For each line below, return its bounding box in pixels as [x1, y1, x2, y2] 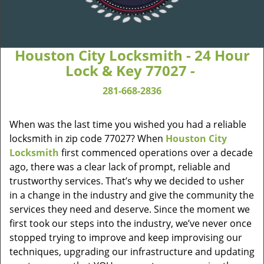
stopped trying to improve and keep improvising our [9, 231, 242, 244]
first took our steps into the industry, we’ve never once [9, 217, 252, 230]
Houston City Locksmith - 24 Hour [14, 45, 250, 65]
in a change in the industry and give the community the [9, 189, 254, 202]
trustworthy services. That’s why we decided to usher [9, 174, 245, 187]
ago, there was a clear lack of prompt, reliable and [9, 160, 230, 173]
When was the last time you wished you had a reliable [9, 118, 246, 131]
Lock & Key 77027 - [65, 61, 199, 80]
